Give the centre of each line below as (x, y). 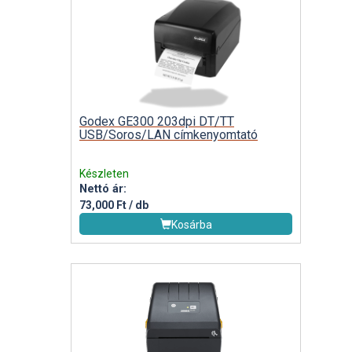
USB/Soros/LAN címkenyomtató (169, 134)
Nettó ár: (103, 189)
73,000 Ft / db (114, 205)
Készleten (104, 173)
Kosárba (191, 224)
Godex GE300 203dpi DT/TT (157, 121)
